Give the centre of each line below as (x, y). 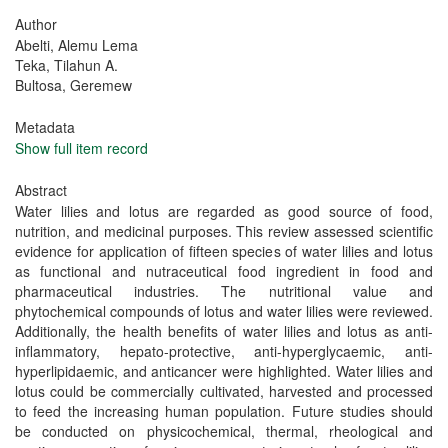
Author (36, 24)
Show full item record (81, 148)
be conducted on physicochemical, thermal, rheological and (224, 431)
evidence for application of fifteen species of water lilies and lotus (224, 251)
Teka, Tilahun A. (66, 65)
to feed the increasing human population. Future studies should (224, 411)
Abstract (41, 190)
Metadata (45, 127)
